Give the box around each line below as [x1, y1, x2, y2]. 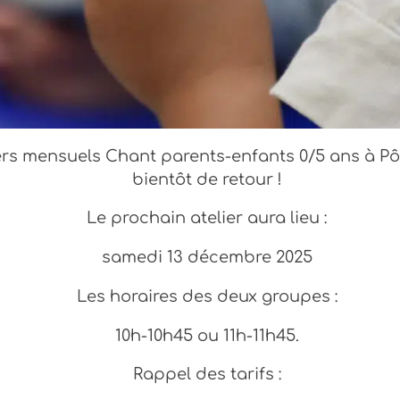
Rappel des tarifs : [132, 365, 282, 384]
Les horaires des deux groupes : [76, 287, 338, 305]
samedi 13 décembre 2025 [102, 248, 312, 267]
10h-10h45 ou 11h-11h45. [115, 326, 299, 345]
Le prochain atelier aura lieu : [87, 209, 328, 228]
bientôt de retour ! [132, 170, 282, 188]
